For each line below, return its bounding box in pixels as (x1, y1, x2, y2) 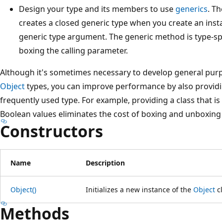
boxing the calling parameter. (19, 45, 128, 56)
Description (86, 158, 125, 167)
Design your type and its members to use (19, 3, 175, 14)
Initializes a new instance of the (86, 184, 193, 194)
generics (175, 3, 208, 14)
